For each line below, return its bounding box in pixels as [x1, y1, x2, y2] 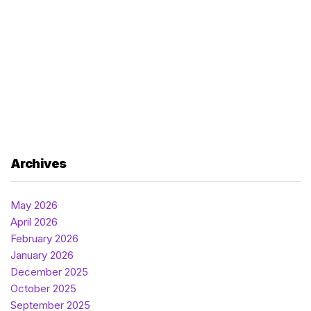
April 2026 [10, 215, 58, 228]
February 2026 [10, 231, 78, 245]
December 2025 [10, 264, 88, 278]
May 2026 [10, 198, 58, 212]
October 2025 [10, 281, 76, 295]
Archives [10, 155, 67, 171]
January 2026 [10, 248, 74, 262]
